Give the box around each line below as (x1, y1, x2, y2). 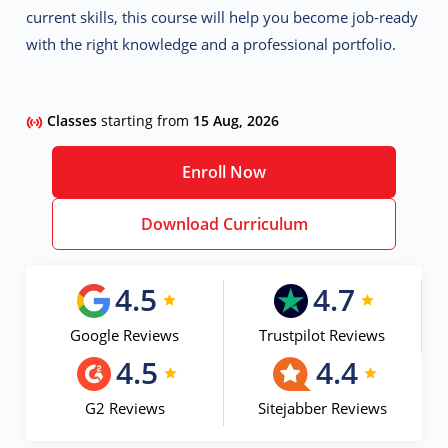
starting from (101, 111, 194, 131)
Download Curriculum (140, 212, 308, 235)
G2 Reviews (84, 398, 165, 419)
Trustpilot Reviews (259, 325, 386, 346)
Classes (47, 111, 102, 131)
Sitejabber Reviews (258, 398, 388, 419)
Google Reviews (70, 325, 180, 346)
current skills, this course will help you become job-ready (26, 7, 419, 28)
